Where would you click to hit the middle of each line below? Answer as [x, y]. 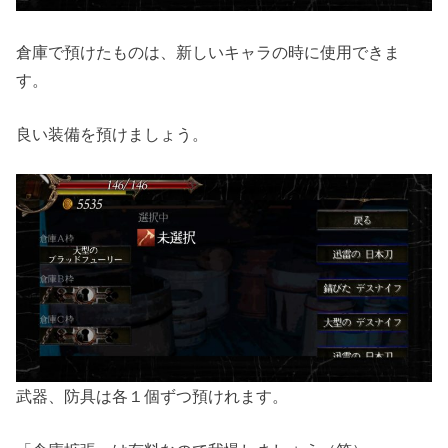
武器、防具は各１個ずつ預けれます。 [152, 395]
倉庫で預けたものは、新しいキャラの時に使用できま [208, 51]
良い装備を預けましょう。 [112, 133]
